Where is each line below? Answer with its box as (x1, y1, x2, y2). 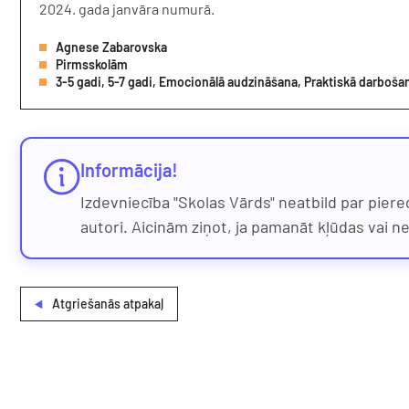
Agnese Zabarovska (56, 39, 167, 55)
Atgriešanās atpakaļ (52, 296, 163, 311)
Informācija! (80, 159, 178, 181)
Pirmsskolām (56, 57, 128, 72)
